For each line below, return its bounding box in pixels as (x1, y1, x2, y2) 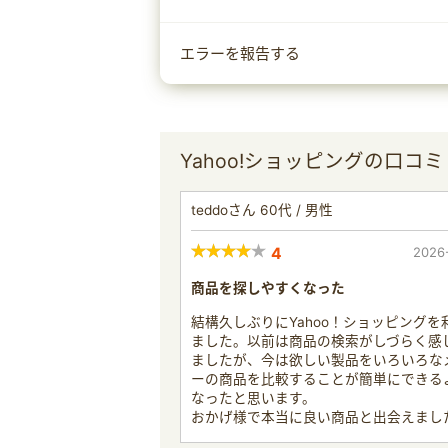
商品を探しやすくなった (191, 279, 345, 296)
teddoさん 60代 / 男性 (191, 201, 333, 218)
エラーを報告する (180, 43, 300, 63)
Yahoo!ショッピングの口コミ (180, 148, 444, 173)
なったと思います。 (191, 389, 316, 406)
